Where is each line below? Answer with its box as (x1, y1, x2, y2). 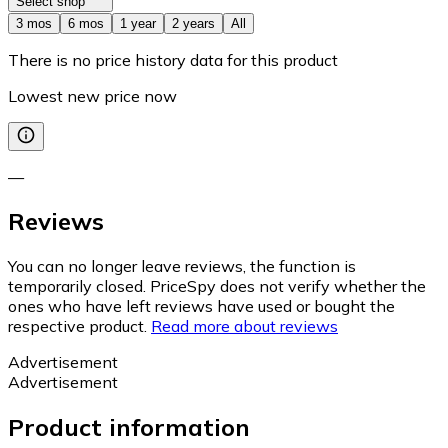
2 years (172, 15, 215, 31)
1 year (120, 15, 156, 31)
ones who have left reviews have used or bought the (8, 296, 395, 317)
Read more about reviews (151, 316, 338, 337)
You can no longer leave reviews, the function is (8, 256, 356, 277)
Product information (8, 412, 250, 443)
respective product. (8, 316, 147, 337)
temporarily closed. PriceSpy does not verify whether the (8, 276, 426, 297)
